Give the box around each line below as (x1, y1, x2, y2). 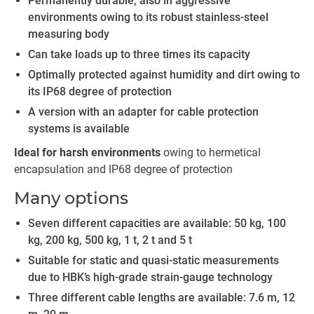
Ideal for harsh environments (14, 146, 161, 159)
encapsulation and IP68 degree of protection (14, 163, 233, 176)
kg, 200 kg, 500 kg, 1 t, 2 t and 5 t (28, 233, 192, 247)
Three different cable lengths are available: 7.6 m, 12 (28, 291, 295, 304)
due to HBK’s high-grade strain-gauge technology (28, 271, 273, 284)
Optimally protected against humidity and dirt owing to (28, 68, 300, 81)
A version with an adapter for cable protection (28, 105, 259, 118)
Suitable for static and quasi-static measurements (28, 254, 279, 267)
